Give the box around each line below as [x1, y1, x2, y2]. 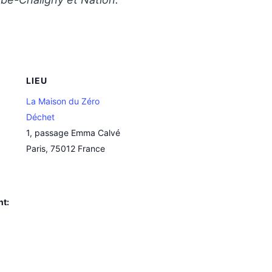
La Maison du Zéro [26, 95, 100, 106]
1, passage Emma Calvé [26, 127, 120, 138]
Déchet [26, 111, 55, 122]
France [78, 143, 105, 154]
